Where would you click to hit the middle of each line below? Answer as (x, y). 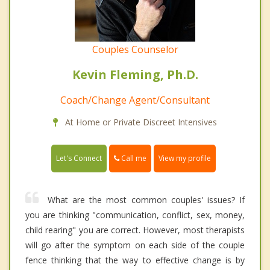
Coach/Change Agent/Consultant (135, 100)
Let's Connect (79, 158)
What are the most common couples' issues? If (146, 199)
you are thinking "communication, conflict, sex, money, (135, 215)
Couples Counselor (135, 49)
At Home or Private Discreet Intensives (140, 122)
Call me (133, 158)
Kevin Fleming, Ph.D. (135, 74)
